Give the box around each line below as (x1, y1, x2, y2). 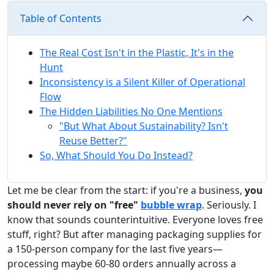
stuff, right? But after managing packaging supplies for (7, 227, 262, 241)
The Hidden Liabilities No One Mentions (40, 104, 223, 118)
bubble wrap (141, 198, 202, 212)
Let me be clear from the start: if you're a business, (7, 183, 245, 197)
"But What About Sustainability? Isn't (59, 119, 228, 133)
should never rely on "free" (7, 198, 141, 212)
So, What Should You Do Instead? (40, 148, 193, 162)
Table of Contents (20, 11, 102, 25)
